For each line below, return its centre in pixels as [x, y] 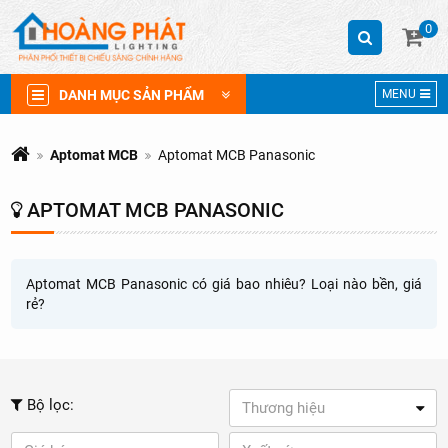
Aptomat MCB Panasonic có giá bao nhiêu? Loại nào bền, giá [224, 284]
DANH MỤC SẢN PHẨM [132, 95]
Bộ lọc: [49, 405]
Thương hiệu [284, 408]
